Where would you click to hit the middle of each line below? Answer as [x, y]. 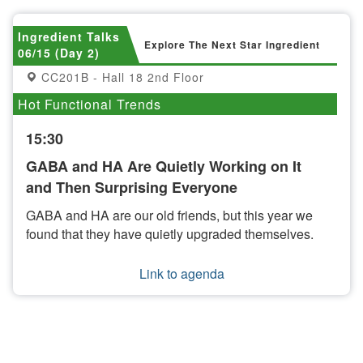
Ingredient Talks [69, 36]
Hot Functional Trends [90, 104]
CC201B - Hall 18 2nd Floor [121, 77]
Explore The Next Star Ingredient [232, 45]
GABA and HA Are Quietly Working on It [164, 166]
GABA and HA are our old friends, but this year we [169, 215]
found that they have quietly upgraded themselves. [170, 234]
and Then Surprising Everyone [132, 187]
